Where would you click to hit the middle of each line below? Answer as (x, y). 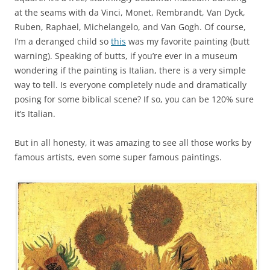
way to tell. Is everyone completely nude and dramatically (130, 85)
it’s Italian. (35, 114)
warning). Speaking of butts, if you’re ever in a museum (126, 56)
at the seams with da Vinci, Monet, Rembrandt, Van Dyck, (130, 12)
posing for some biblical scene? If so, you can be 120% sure (134, 99)
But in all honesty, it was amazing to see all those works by (133, 143)
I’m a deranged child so (63, 41)
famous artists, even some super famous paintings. (118, 157)
